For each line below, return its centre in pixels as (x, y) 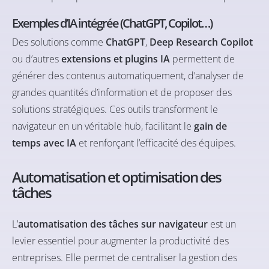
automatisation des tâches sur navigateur (113, 224)
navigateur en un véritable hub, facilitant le (103, 126)
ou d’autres (37, 59)
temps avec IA (44, 143)
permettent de (202, 59)
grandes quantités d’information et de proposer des (122, 92)
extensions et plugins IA (116, 59)
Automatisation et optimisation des (116, 177)
